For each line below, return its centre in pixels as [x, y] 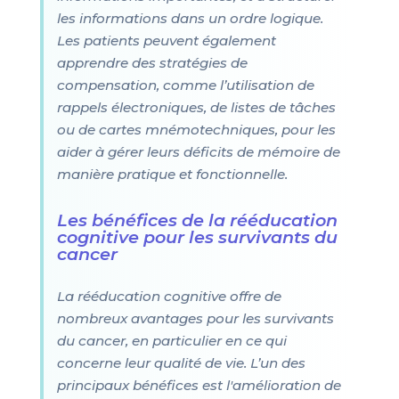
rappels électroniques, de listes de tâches [196, 107]
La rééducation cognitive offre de [169, 296]
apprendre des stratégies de [152, 63]
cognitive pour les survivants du [197, 237]
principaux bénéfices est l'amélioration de [199, 385]
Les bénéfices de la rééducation [197, 220]
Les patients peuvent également [166, 41]
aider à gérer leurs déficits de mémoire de [198, 152]
